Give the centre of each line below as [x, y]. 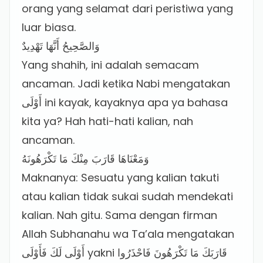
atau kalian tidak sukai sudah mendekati [127, 196]
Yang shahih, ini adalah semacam [110, 65]
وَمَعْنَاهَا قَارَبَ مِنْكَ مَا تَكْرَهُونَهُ [85, 159]
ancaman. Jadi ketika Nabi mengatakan [126, 84]
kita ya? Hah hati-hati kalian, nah [107, 121]
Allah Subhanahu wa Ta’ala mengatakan [128, 234]
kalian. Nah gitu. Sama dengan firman [119, 215]
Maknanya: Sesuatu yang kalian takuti [120, 178]
